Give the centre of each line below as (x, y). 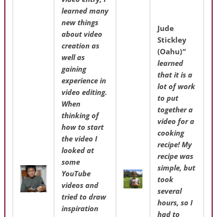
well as (73, 57)
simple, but (177, 167)
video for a (176, 121)
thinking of (80, 115)
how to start (83, 127)
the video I (80, 138)
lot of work (177, 86)
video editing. (85, 92)
